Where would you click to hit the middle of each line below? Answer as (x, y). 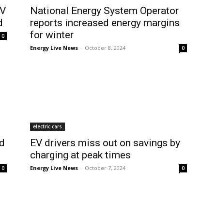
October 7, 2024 (105, 168)
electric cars (47, 126)
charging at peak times (80, 155)
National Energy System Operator (104, 11)
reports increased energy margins (105, 23)
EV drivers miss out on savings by (105, 143)
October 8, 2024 (105, 48)
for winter (52, 35)
